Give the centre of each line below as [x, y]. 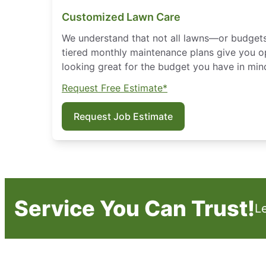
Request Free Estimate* [115, 88]
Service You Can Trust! [134, 208]
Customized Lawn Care [121, 17]
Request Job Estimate [123, 116]
